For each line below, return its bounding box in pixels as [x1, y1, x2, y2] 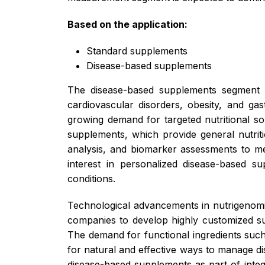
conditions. [67, 172, 115, 185]
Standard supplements [86, 44, 188, 57]
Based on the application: [67, 18, 188, 30]
